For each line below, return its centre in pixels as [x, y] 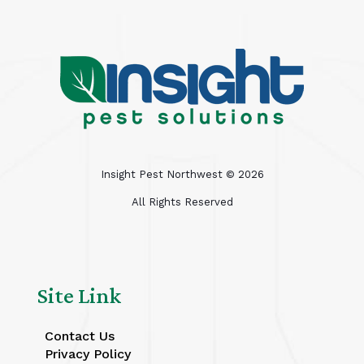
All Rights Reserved [182, 202]
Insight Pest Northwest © [169, 175]
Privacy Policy [88, 354]
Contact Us [80, 336]
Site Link [79, 295]
